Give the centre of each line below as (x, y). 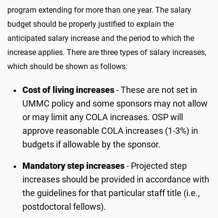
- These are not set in (156, 90)
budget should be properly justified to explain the (91, 24)
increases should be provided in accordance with (116, 180)
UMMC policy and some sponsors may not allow (115, 104)
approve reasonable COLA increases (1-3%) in (110, 131)
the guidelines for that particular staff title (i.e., (111, 193)
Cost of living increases (69, 90)
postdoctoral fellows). (64, 207)
